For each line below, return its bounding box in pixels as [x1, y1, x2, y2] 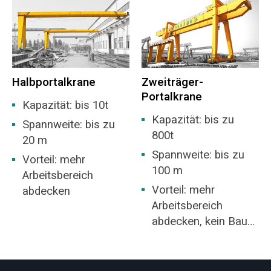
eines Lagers [152, 229, 217, 246]
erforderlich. [152, 244, 212, 262]
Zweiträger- [141, 74, 203, 91]
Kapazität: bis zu [152, 111, 235, 128]
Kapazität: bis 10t [22, 96, 109, 114]
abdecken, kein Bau [152, 213, 248, 230]
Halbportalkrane [11, 74, 96, 91]
